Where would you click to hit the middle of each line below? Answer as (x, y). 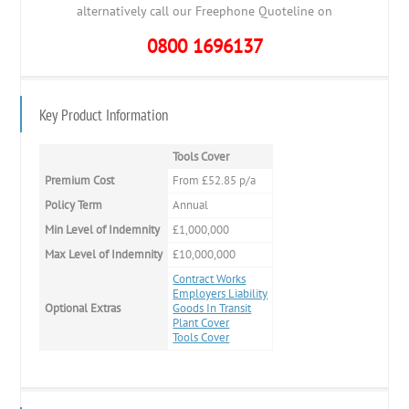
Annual (191, 204)
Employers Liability (220, 293)
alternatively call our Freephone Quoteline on (204, 10)
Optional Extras (83, 308)
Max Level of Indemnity (104, 254)
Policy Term (74, 204)
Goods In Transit (212, 308)
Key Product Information (104, 115)
